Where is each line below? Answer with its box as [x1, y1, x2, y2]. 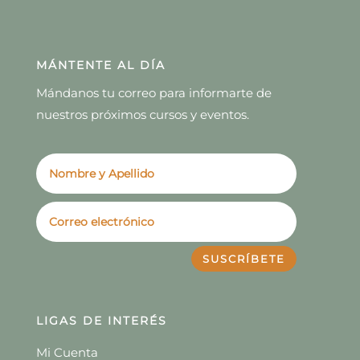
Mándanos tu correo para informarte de [35, 85, 272, 101]
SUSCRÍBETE [202, 252, 286, 266]
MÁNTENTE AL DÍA [35, 58, 166, 73]
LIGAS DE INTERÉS [35, 313, 167, 329]
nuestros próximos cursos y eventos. [35, 107, 249, 123]
